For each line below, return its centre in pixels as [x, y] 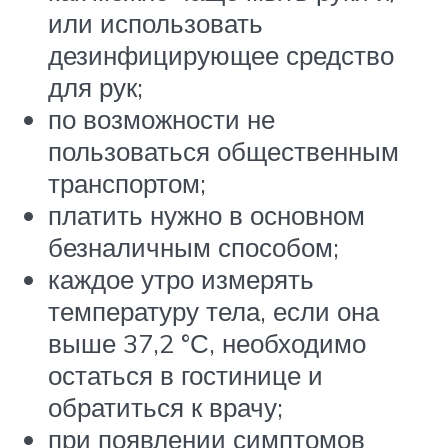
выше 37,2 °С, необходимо [207, 343]
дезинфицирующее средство [221, 55]
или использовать [155, 23]
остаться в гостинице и [185, 375]
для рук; [95, 87]
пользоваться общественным [223, 151]
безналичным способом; [193, 247]
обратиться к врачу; [165, 407]
